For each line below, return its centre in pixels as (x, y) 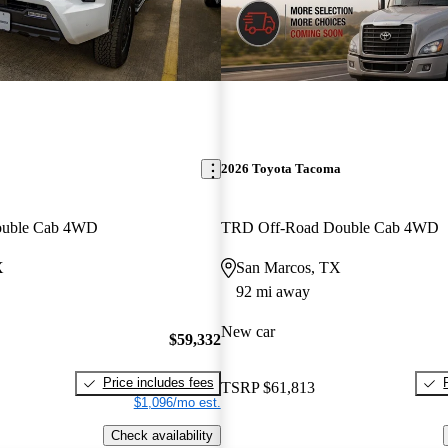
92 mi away (272, 292)
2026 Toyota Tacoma (280, 169)
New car (247, 332)
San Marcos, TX (288, 268)
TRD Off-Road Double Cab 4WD (329, 228)
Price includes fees (158, 383)
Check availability (161, 436)
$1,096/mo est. (177, 403)
